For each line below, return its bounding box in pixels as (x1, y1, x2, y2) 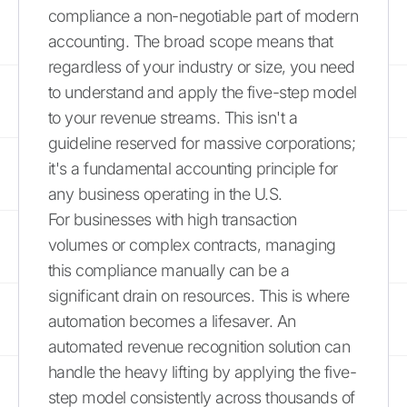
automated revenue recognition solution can (48, 336, 351, 356)
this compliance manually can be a (48, 260, 290, 280)
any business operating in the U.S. (48, 184, 283, 203)
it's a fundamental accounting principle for (48, 158, 338, 178)
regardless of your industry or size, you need (48, 56, 355, 76)
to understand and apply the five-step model (48, 82, 357, 102)
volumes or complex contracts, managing (48, 234, 336, 254)
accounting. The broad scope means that (48, 31, 333, 51)
